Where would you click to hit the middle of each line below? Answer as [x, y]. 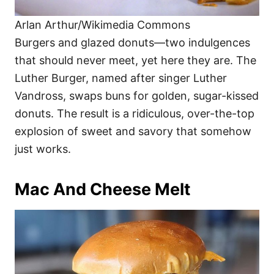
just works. [43, 149]
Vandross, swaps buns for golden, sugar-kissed [137, 96]
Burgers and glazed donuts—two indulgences [132, 43]
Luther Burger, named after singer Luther [121, 78]
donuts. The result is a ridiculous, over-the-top [135, 114]
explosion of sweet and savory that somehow [133, 131]
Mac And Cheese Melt [102, 190]
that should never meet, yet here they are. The [135, 61]
